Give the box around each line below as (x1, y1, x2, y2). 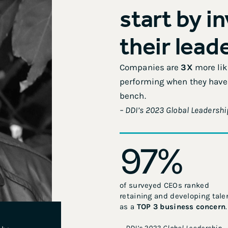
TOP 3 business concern (136, 202, 226, 211)
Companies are (120, 62, 181, 72)
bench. (120, 91, 146, 101)
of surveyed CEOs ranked (120, 181, 209, 190)
